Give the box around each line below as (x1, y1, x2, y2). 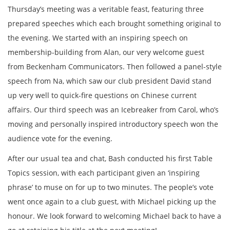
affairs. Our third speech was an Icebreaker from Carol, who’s (8, 105, 219, 114)
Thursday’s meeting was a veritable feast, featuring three (8, 4, 204, 14)
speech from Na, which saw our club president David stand (8, 76, 212, 86)
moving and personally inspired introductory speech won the (8, 119, 218, 129)
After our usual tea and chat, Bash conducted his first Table (8, 153, 213, 163)
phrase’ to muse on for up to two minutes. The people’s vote (8, 182, 214, 192)
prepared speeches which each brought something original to (8, 18, 221, 28)
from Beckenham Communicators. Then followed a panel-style (8, 62, 222, 71)
